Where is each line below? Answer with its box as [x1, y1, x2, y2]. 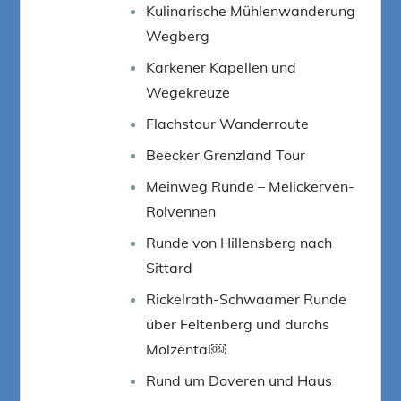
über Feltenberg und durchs [146, 314, 330, 333]
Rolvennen [146, 201, 217, 220]
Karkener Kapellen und [146, 57, 297, 76]
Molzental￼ [146, 339, 226, 358]
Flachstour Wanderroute [146, 114, 310, 132]
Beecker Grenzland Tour [146, 145, 306, 164]
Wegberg [146, 26, 210, 45]
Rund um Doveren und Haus [146, 371, 333, 389]
